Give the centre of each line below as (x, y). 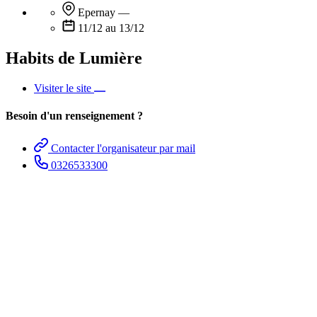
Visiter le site (64, 88)
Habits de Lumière (74, 58)
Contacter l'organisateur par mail (123, 148)
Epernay (98, 13)
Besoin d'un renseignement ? (74, 116)
